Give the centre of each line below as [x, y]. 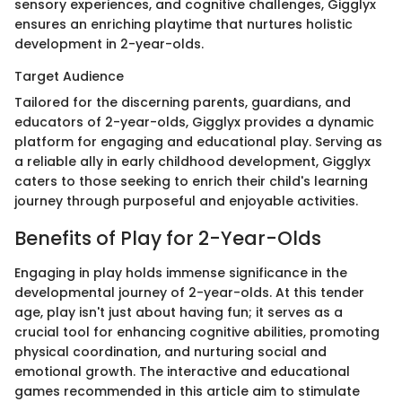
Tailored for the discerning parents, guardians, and [183, 103]
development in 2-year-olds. [109, 44]
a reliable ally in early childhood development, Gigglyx [192, 162]
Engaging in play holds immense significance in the [181, 272]
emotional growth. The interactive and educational [182, 371]
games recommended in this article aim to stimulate [187, 391]
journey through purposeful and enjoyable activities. [186, 201]
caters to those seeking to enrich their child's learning [191, 182]
